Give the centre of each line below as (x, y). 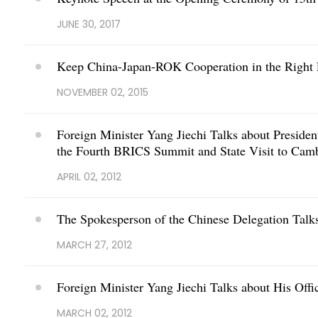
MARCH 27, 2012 (94, 245)
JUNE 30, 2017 (89, 24)
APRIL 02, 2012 (89, 177)
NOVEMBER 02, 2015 (103, 92)
